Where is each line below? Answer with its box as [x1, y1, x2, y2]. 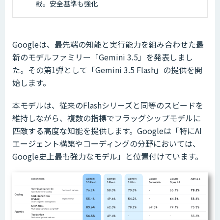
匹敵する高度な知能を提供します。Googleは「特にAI [12, 124, 202, 137]
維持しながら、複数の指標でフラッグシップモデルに [12, 111, 201, 124]
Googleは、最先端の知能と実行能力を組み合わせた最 [12, 38, 204, 50]
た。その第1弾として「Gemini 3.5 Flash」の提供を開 [12, 63, 202, 76]
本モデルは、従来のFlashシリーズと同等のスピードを [12, 99, 203, 111]
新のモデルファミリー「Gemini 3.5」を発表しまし [12, 51, 193, 63]
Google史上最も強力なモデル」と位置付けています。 [12, 150, 203, 162]
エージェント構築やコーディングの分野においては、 [12, 137, 200, 149]
